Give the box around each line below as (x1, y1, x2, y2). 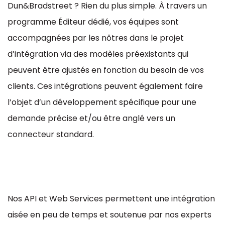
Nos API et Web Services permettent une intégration (8, 193, 215, 205)
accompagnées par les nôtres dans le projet (8, 32, 184, 44)
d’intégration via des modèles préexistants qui (8, 48, 188, 60)
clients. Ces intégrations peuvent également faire (8, 80, 203, 92)
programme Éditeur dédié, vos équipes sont (8, 16, 179, 28)
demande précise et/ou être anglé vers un (8, 113, 175, 125)
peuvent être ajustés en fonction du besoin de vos (8, 64, 204, 76)
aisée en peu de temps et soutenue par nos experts (8, 209, 211, 221)
